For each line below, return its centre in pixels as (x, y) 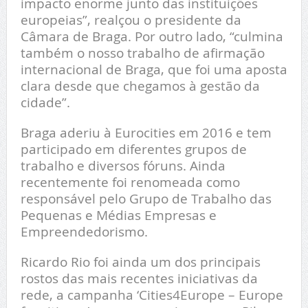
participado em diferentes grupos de (133, 148)
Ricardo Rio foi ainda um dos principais (140, 261)
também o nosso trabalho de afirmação (142, 52)
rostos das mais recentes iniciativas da (139, 278)
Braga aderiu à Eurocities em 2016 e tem (146, 132)
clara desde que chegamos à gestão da (140, 85)
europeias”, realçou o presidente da (131, 19)
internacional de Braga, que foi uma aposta (154, 69)
